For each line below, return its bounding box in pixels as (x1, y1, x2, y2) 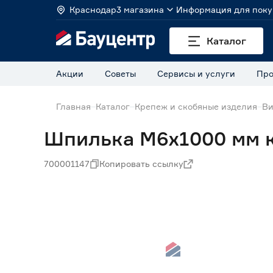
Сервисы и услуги (157, 68, 235, 79)
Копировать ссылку (99, 158, 183, 169)
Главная (56, 101, 91, 112)
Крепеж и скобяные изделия (135, 101, 257, 112)
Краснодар (69, 4, 116, 15)
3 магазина (116, 4, 164, 15)
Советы (105, 68, 136, 79)
